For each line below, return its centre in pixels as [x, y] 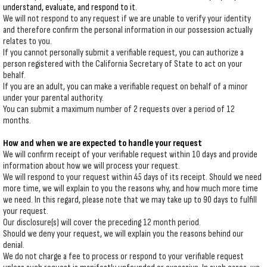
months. [17, 121]
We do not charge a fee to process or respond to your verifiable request [123, 257]
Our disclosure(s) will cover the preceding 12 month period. [102, 223]
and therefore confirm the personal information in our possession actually [128, 30]
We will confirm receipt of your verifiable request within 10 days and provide [130, 155]
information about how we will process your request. [91, 166]
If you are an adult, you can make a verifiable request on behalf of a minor [125, 87]
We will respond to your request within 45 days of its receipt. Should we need [132, 177]
